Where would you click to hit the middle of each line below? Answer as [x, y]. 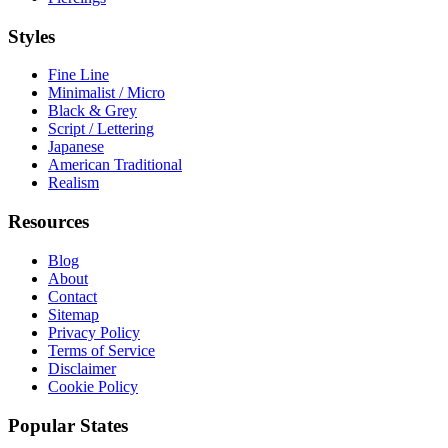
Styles [31, 36]
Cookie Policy [93, 386]
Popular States [68, 425]
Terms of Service [101, 350]
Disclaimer [82, 368]
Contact [72, 296]
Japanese [76, 147]
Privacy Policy [94, 332]
